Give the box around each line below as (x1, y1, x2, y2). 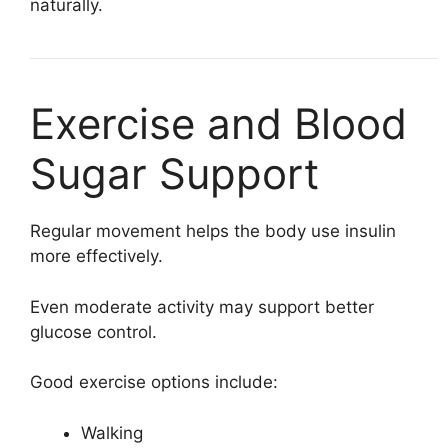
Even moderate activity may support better (30, 296, 374, 317)
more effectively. (30, 246, 163, 266)
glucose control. (30, 321, 157, 342)
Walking (81, 422, 143, 443)
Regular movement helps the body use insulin (30, 221, 396, 241)
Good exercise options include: (30, 372, 278, 392)
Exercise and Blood (30, 98, 407, 149)
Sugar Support (30, 148, 319, 199)
